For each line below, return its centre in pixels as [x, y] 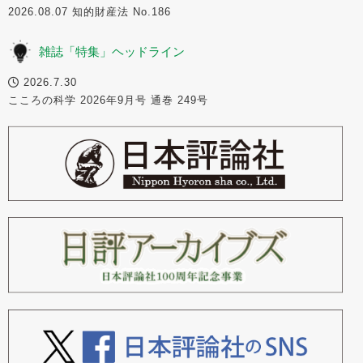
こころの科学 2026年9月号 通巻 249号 [108, 100]
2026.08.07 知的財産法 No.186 [95, 11]
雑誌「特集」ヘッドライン [112, 51]
